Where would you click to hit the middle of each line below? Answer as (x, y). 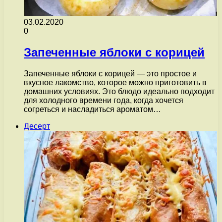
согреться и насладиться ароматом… (92, 109)
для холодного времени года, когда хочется (104, 100)
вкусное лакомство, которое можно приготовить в (115, 82)
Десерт (37, 126)
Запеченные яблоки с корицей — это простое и (110, 73)
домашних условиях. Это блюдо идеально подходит (119, 91)
